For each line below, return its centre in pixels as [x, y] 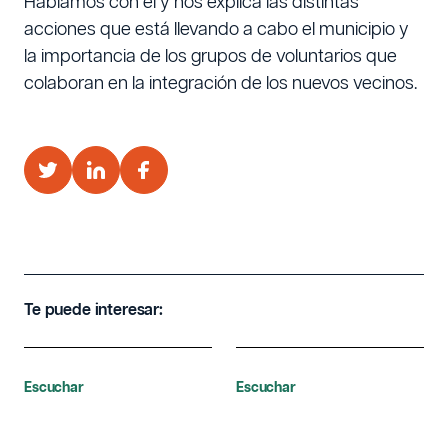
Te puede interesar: [93, 310]
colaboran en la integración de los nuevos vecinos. [220, 83]
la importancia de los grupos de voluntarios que [210, 56]
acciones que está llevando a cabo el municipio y [216, 29]
